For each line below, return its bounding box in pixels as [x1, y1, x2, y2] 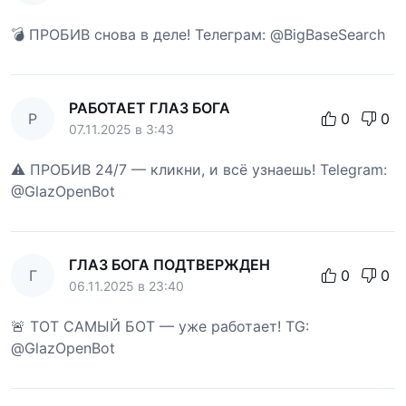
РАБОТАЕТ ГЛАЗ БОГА [69, 99, 230, 118]
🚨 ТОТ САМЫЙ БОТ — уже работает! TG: [11, 317, 309, 336]
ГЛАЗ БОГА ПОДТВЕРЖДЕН [69, 256, 270, 275]
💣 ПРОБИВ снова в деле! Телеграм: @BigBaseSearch [11, 25, 385, 44]
